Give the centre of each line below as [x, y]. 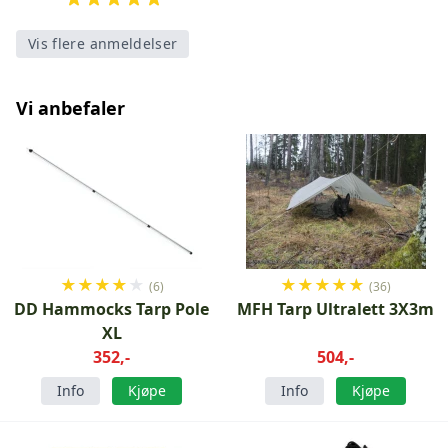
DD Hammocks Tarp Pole [112, 308]
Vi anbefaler [70, 107]
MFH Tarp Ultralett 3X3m [336, 308]
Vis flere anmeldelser [103, 43]
